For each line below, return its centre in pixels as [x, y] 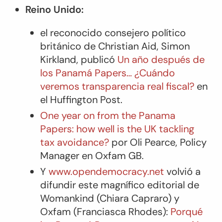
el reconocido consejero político [113, 32]
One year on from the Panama [108, 115]
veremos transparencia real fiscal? [117, 86]
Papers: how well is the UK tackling [117, 129]
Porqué [186, 211]
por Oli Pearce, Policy [158, 142]
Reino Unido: [54, 9]
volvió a [182, 171]
